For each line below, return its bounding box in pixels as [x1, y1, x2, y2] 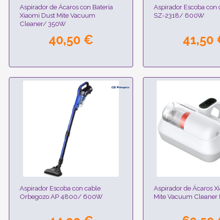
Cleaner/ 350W [20, 20, 66, 28]
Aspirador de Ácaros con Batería [20, 3, 113, 11]
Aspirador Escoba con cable [20, 184, 101, 192]
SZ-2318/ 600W [153, 11, 204, 20]
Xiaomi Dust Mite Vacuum [20, 11, 96, 20]
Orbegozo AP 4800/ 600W [20, 192, 103, 200]
